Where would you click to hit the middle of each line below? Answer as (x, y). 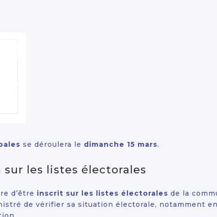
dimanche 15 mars (121, 144)
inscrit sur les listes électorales (102, 194)
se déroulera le (52, 144)
